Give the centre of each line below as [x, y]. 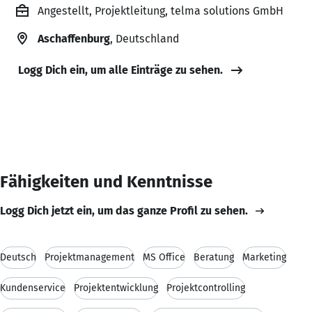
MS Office [164, 257]
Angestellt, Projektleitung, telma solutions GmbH [161, 10]
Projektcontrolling [206, 288]
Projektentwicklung [116, 288]
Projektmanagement [89, 257]
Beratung [214, 257]
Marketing [264, 257]
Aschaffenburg [74, 38]
